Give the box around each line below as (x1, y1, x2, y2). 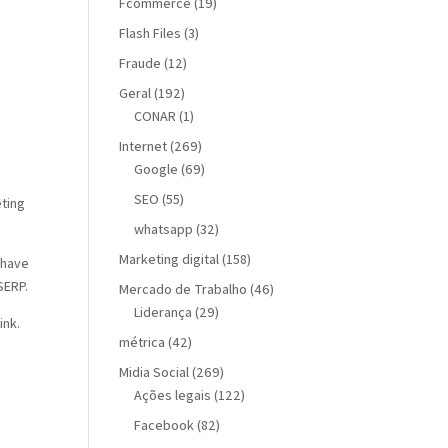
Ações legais (134, 385, 212, 404)
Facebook (134, 415, 195, 434)
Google (134, 159, 179, 178)
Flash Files (119, 23, 182, 42)
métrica (119, 332, 166, 351)
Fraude (119, 53, 162, 72)
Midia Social (119, 362, 190, 381)
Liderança (134, 302, 193, 321)
